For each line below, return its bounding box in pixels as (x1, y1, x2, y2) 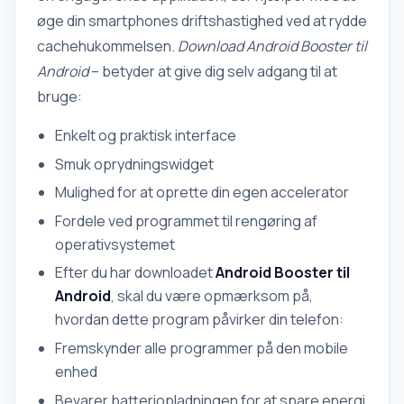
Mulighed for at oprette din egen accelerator (55, 182, 349, 203)
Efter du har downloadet (55, 262, 216, 283)
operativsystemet (55, 234, 175, 254)
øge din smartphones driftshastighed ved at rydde (37, 11, 367, 31)
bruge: (37, 87, 82, 106)
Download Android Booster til (178, 36, 367, 56)
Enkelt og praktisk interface (55, 125, 236, 145)
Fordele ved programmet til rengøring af (55, 210, 317, 231)
